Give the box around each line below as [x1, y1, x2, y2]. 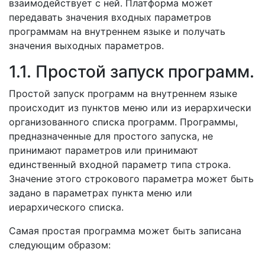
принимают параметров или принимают [9, 144, 198, 156]
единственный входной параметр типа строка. [9, 159, 231, 170]
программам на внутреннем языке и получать [9, 25, 225, 37]
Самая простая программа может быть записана [9, 225, 241, 237]
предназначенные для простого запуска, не [9, 130, 213, 142]
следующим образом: [9, 239, 111, 251]
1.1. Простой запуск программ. [9, 62, 254, 82]
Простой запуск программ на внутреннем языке [9, 88, 237, 99]
